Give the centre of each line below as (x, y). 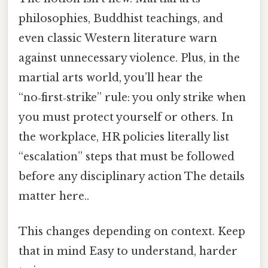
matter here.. (54, 196)
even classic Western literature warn (118, 38)
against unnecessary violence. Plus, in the (129, 58)
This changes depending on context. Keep (132, 231)
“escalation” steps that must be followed (127, 156)
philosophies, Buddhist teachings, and (121, 18)
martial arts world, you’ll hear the (111, 77)
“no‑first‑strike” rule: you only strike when (132, 97)
